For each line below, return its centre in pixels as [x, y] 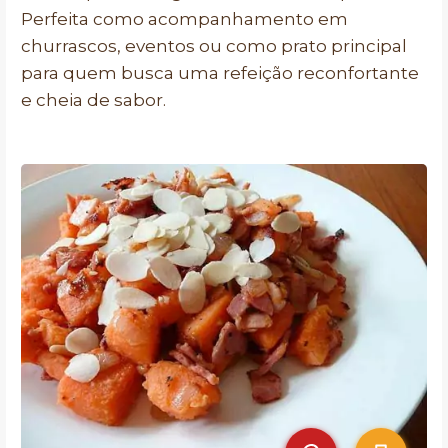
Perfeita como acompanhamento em [184, 19]
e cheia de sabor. [93, 100]
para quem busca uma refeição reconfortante [220, 73]
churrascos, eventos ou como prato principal [214, 46]
